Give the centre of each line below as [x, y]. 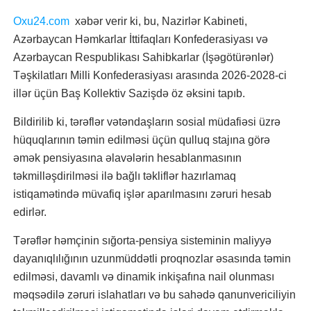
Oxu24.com [41, 21]
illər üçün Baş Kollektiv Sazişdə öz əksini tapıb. [129, 93]
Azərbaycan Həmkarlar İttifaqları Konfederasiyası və [141, 39]
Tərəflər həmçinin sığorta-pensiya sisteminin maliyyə [142, 241]
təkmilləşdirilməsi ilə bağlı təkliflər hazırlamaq [125, 176]
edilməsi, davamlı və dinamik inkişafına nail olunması [144, 277]
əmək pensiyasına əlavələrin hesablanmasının [127, 158]
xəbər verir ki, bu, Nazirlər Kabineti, [158, 21]
